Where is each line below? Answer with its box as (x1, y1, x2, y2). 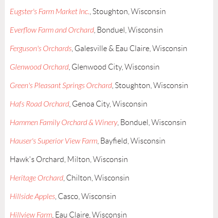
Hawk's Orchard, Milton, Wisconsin (10, 155, 128, 164)
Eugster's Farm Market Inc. (10, 7, 90, 17)
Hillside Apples (10, 192, 55, 201)
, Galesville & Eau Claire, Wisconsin (72, 44, 187, 53)
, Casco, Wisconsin (55, 192, 116, 201)
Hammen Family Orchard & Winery (10, 118, 117, 127)
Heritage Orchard (10, 174, 63, 183)
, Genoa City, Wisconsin (69, 100, 147, 109)
